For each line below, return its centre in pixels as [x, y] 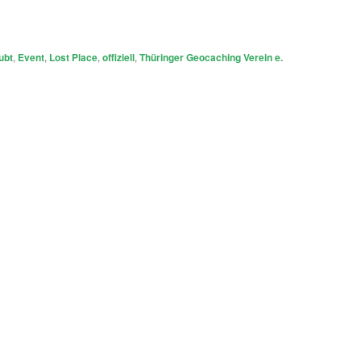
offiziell [118, 58]
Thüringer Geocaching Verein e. [211, 58]
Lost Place [73, 58]
